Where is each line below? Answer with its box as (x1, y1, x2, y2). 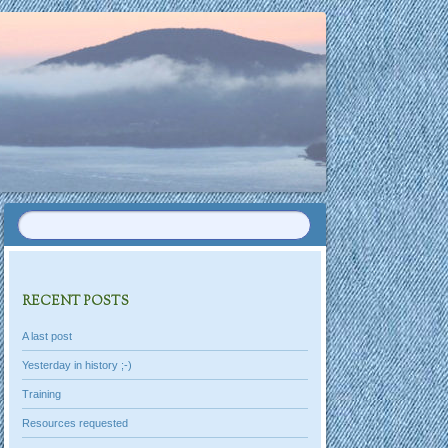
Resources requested (22, 416, 129, 429)
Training (22, 387, 62, 400)
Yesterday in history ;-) (22, 358, 133, 371)
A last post (22, 329, 73, 342)
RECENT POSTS (22, 293, 130, 312)
